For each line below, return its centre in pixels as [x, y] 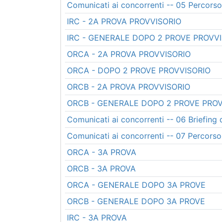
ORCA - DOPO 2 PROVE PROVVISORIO [139, 70]
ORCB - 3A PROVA [101, 168]
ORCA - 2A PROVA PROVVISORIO [129, 54]
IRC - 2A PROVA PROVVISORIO [124, 21]
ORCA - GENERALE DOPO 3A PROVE [136, 185]
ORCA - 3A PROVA [102, 152]
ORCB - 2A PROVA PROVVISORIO [129, 87]
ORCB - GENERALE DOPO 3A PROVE [136, 201]
